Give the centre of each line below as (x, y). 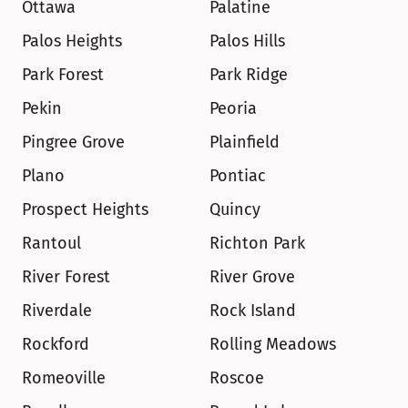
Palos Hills (247, 41)
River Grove (252, 277)
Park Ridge (249, 75)
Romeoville (64, 378)
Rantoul (51, 243)
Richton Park (257, 243)
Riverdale (57, 311)
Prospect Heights (85, 209)
